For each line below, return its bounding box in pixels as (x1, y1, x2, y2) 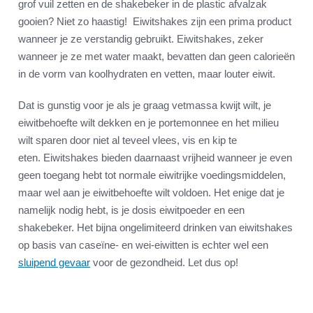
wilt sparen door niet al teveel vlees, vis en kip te (18, 134, 237, 147)
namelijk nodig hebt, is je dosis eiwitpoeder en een (18, 204, 245, 217)
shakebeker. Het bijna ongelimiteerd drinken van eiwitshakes (18, 221, 293, 234)
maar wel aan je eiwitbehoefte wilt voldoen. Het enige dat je (18, 187, 284, 199)
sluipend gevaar (18, 256, 90, 269)
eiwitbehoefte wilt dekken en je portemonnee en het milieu (18, 117, 279, 129)
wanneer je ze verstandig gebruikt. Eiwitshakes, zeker (18, 33, 263, 45)
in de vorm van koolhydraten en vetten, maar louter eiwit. (18, 68, 275, 80)
